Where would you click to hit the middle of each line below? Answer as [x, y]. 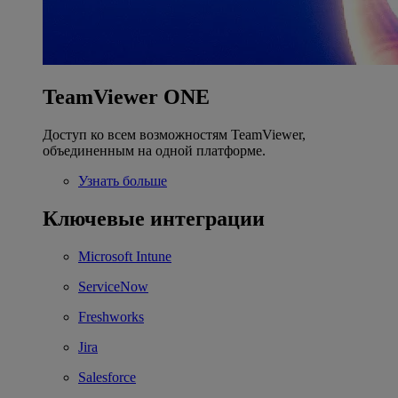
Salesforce [107, 378]
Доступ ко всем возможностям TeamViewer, [174, 135]
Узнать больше [123, 181]
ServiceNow [113, 287]
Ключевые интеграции [154, 219]
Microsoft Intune [125, 257]
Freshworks [111, 317]
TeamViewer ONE [126, 97]
